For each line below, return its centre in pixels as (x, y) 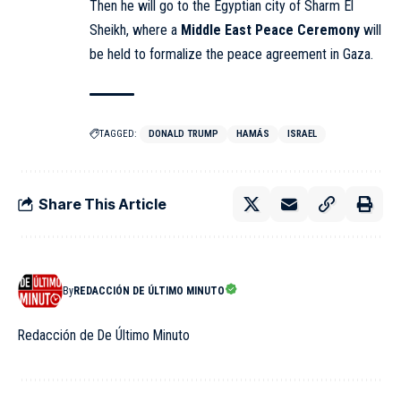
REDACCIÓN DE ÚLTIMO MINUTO (149, 291)
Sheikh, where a (135, 30)
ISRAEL (302, 134)
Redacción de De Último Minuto (104, 336)
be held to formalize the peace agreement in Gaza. (233, 55)
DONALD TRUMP (183, 134)
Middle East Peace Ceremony (270, 30)
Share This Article (102, 204)
